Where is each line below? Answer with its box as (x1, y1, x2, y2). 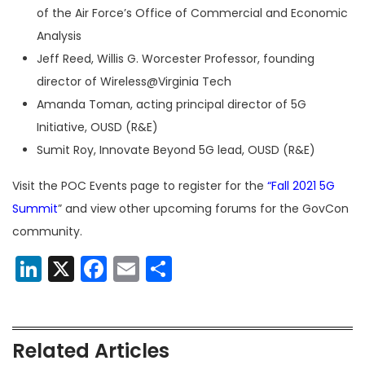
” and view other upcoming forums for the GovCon (58, 200, 349, 218)
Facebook (107, 250, 231, 288)
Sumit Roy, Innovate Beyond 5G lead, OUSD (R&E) (37, 142, 315, 159)
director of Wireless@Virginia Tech (37, 73, 231, 90)
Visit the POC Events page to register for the (12, 178, 267, 195)
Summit (12, 200, 58, 218)
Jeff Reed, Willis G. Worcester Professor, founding (37, 51, 314, 68)
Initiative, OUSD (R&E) (37, 119, 158, 136)
